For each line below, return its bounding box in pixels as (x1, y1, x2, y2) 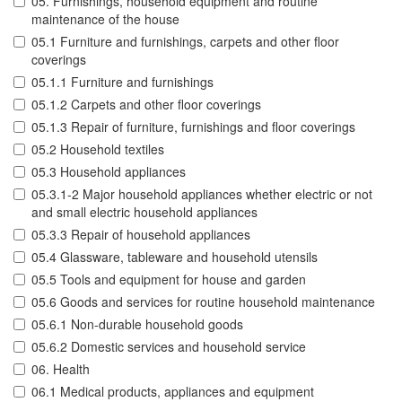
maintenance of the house (31, 10, 179, 29)
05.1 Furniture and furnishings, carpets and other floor (31, 32, 339, 51)
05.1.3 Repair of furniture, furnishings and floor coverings (31, 118, 355, 136)
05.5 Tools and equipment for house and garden (31, 270, 306, 289)
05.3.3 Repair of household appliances (31, 225, 250, 244)
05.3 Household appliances (31, 162, 186, 181)
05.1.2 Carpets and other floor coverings (31, 95, 261, 114)
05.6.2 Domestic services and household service (31, 337, 306, 356)
